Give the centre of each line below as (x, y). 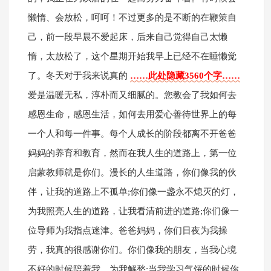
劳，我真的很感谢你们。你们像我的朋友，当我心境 (132, 250)
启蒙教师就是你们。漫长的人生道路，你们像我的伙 (132, 173)
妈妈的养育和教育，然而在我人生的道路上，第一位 (132, 153)
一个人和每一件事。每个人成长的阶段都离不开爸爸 (132, 134)
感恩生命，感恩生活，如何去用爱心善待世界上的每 (132, 115)
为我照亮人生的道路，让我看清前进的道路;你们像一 (133, 211)
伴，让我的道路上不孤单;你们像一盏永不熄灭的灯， (133, 192)
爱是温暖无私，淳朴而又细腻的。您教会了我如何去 (132, 95)
